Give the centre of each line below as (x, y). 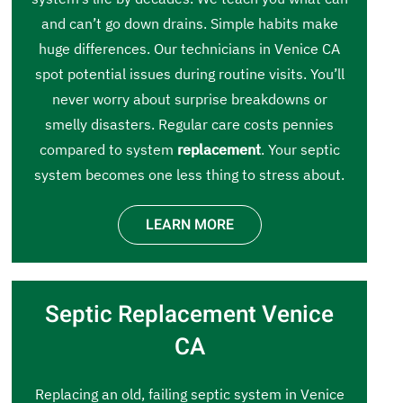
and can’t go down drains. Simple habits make (189, 23)
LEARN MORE (189, 225)
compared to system (108, 149)
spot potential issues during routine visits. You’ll (189, 74)
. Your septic (300, 149)
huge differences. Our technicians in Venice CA (190, 49)
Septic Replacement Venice (190, 315)
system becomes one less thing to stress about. (190, 175)
